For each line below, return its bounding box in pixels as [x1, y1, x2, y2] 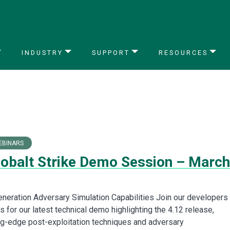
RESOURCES [158, 48, 208, 56]
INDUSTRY [21, 48, 63, 56]
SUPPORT [91, 48, 130, 56]
